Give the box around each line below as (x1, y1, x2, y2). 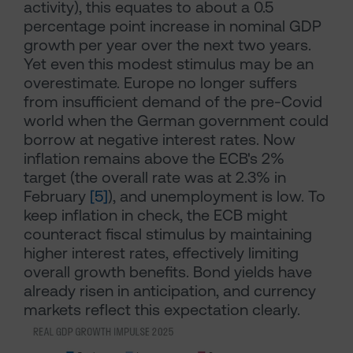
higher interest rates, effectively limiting (24, 243, 299, 262)
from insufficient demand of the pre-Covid (24, 92, 322, 111)
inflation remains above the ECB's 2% (24, 149, 284, 168)
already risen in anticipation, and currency (24, 281, 316, 300)
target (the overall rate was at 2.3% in (24, 168, 286, 187)
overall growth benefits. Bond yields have (24, 262, 312, 281)
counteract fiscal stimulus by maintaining (24, 225, 312, 243)
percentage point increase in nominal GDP (24, 17, 321, 35)
